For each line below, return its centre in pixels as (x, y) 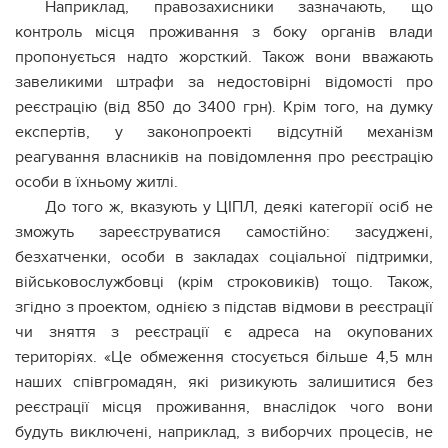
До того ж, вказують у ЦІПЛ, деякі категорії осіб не (239, 207)
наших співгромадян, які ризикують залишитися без (224, 382)
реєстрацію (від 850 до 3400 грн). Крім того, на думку (224, 107)
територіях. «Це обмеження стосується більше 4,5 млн (224, 357)
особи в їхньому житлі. (96, 182)
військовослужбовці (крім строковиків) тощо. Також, (224, 282)
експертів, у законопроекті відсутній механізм (224, 132)
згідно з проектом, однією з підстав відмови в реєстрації (224, 307)
